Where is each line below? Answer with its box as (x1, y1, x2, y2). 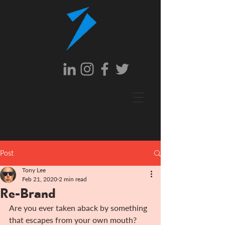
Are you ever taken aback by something (9, 203, 149, 212)
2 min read (59, 175, 87, 183)
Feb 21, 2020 (22, 175, 57, 183)
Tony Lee (22, 166, 46, 174)
